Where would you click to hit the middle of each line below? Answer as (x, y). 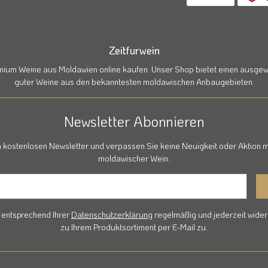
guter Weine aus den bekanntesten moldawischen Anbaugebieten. (134, 82)
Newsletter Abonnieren (134, 121)
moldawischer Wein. (134, 159)
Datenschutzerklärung (112, 215)
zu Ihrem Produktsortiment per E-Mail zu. (134, 227)
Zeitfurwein (134, 51)
